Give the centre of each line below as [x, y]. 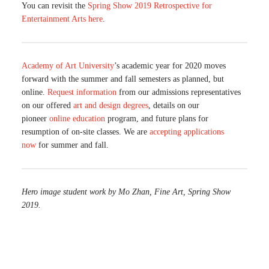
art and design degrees [111, 105]
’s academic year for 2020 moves [170, 66]
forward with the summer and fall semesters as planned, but [123, 79]
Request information [82, 92]
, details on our [174, 105]
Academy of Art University [68, 66]
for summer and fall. [72, 145]
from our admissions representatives [179, 92]
